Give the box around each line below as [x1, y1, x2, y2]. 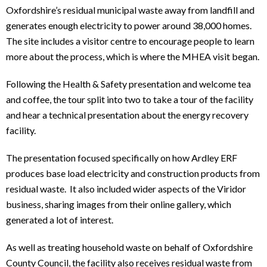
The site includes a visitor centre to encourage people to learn [6, 35, 254, 47]
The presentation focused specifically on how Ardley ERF [6, 152, 237, 164]
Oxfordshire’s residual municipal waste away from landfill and [6, 4, 254, 16]
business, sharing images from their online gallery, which [6, 198, 231, 210]
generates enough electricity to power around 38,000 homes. [6, 20, 253, 32]
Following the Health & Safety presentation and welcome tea [6, 78, 251, 90]
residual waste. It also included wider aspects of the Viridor [6, 183, 246, 195]
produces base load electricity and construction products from [6, 167, 260, 179]
